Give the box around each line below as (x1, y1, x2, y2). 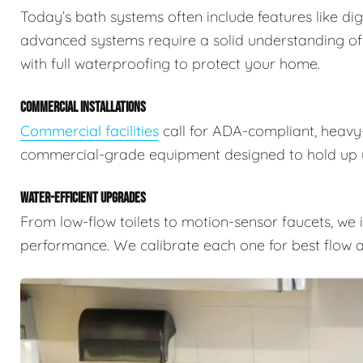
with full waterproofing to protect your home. (20, 53, 320, 73)
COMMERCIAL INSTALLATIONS (20, 98, 146, 116)
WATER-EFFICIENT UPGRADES (20, 189, 146, 207)
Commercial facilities (20, 121, 159, 140)
